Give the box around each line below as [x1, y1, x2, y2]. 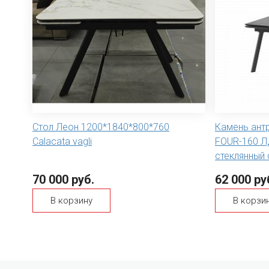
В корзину [50, 195, 92, 206]
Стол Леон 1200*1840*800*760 [32, 121, 169, 133]
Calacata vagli [32, 135, 92, 147]
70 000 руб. [32, 172, 94, 187]
